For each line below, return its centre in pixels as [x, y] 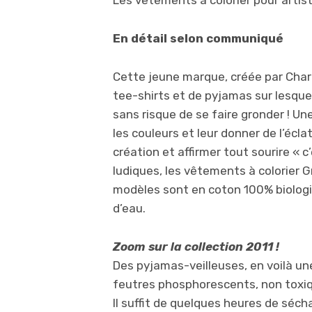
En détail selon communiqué [198, 38]
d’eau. [129, 208]
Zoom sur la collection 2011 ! [196, 247]
